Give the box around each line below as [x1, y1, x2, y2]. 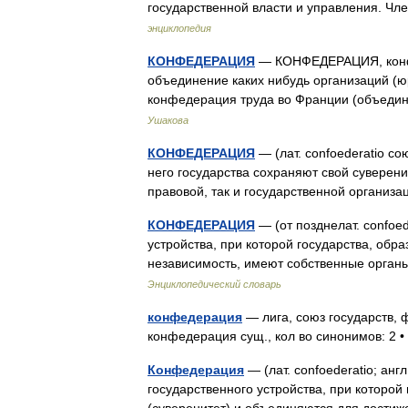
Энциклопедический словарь [148, 279, 281, 290]
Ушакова [148, 115, 189, 126]
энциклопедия [148, 23, 211, 34]
